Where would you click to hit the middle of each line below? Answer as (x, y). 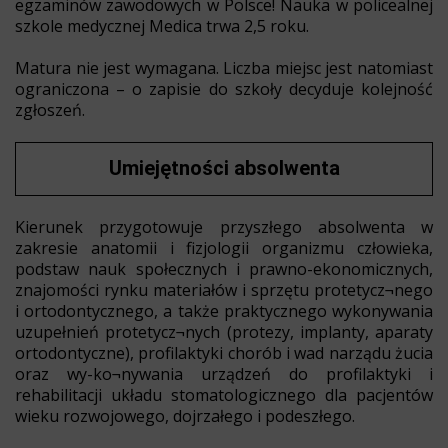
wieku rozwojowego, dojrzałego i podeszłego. (185, 415)
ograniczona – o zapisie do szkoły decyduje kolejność (224, 88)
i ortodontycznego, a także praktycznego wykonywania (224, 310)
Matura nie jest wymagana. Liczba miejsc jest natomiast (224, 67)
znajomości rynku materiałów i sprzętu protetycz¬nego (224, 289)
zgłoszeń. (50, 109)
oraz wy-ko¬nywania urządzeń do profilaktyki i (224, 373)
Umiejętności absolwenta (224, 167)
